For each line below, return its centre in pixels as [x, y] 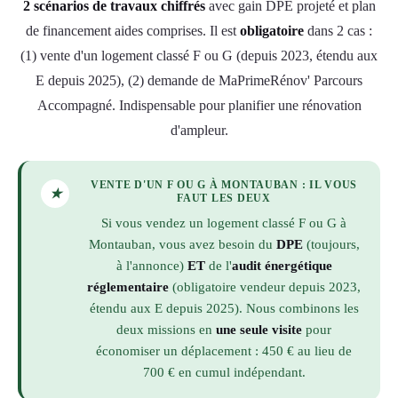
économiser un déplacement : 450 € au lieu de [224, 350]
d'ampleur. [199, 130]
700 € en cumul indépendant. [224, 372]
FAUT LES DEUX [224, 198]
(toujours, [331, 244]
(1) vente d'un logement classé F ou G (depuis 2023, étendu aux [199, 55]
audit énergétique [282, 265]
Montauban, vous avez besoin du [182, 244]
